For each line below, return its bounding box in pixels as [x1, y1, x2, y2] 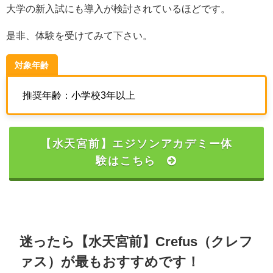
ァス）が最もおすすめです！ [19, 254, 200, 268]
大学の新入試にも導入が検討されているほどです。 [6, 4, 230, 14]
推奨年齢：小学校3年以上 [23, 90, 135, 100]
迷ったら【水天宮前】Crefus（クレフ [19, 234, 253, 248]
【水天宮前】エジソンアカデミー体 [40, 138, 233, 149]
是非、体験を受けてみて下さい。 [6, 30, 152, 41]
